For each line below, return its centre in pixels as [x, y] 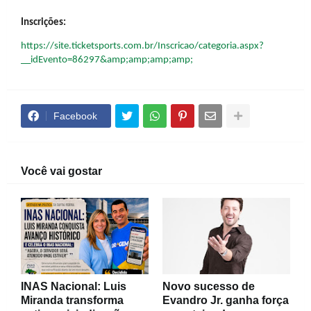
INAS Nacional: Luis [74, 287]
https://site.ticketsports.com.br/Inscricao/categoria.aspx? [142, 46]
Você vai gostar [61, 171]
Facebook [75, 116]
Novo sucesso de [209, 287]
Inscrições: [43, 23]
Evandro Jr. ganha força [226, 301]
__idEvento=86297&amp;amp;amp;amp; [107, 60]
